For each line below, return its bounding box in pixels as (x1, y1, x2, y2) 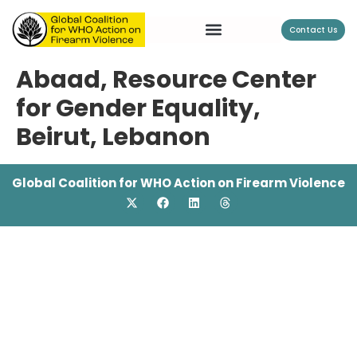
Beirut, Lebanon (16, 120, 210, 155)
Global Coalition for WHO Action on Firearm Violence (12, 175, 345, 192)
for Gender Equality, (16, 92, 261, 126)
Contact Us (289, 24, 337, 37)
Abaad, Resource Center (16, 63, 316, 97)
